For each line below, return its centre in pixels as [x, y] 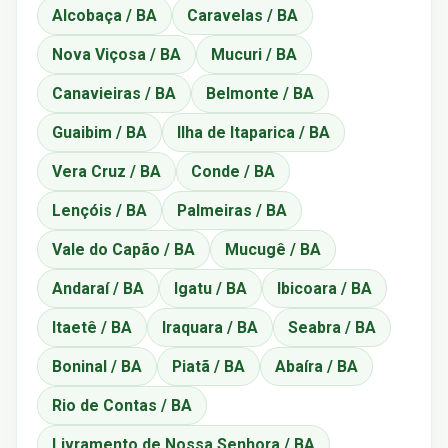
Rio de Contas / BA [122, 405]
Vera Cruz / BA [106, 171]
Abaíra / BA [316, 366]
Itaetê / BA [92, 327]
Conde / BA [233, 171]
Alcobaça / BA [104, 15]
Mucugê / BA [273, 249]
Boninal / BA [97, 366]
